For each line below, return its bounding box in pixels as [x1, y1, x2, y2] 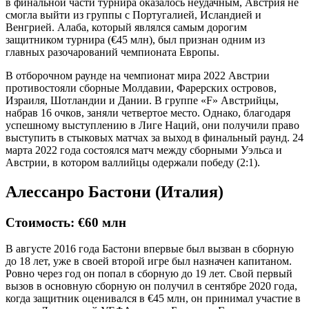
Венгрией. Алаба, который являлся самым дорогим [6, 21, 247, 33]
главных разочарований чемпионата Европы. [6, 46, 219, 58]
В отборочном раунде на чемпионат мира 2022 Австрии [6, 69, 270, 81]
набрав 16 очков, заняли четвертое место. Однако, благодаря [6, 106, 290, 119]
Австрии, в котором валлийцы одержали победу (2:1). [6, 156, 260, 168]
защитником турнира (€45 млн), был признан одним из [6, 33, 265, 46]
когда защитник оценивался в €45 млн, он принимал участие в [6, 292, 301, 305]
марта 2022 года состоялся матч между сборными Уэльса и [6, 143, 282, 156]
